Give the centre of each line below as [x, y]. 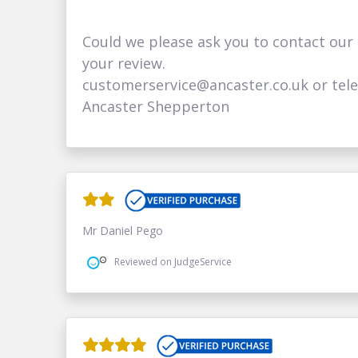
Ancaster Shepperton [156, 106]
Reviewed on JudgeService [173, 262]
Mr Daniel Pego [123, 230]
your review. [124, 63]
